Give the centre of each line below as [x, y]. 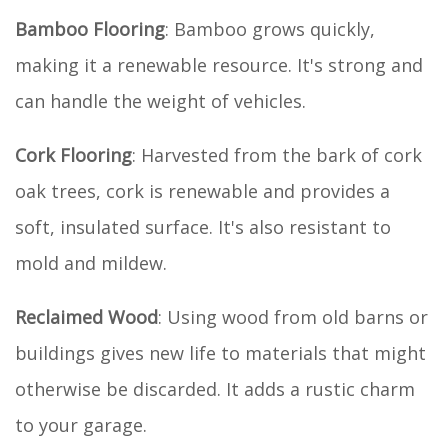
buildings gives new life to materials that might [220, 352]
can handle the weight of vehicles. [160, 100]
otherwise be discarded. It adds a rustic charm [215, 388]
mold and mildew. [91, 262]
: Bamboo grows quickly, [270, 28]
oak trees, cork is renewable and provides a [202, 190]
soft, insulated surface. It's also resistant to [203, 226]
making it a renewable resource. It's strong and [219, 64]
